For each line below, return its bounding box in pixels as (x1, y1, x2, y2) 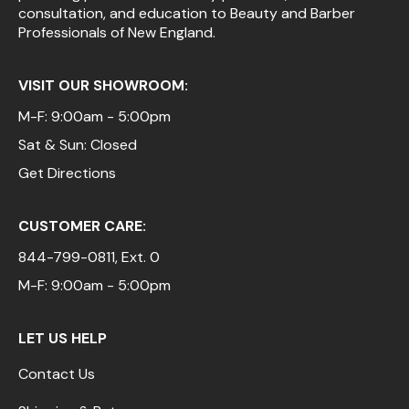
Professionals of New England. (18, 22, 215, 42)
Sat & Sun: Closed (18, 134, 137, 154)
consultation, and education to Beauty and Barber (18, 3, 355, 23)
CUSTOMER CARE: (18, 215, 146, 236)
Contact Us (18, 363, 95, 383)
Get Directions (18, 163, 116, 183)
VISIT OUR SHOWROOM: (18, 75, 188, 95)
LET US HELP (18, 328, 107, 348)
